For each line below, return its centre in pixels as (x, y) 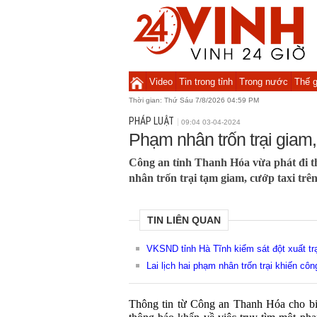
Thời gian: (146, 100)
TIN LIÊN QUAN (184, 220)
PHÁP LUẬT (151, 121)
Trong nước (263, 82)
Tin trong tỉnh (206, 82)
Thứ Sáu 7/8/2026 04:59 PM (212, 100)
